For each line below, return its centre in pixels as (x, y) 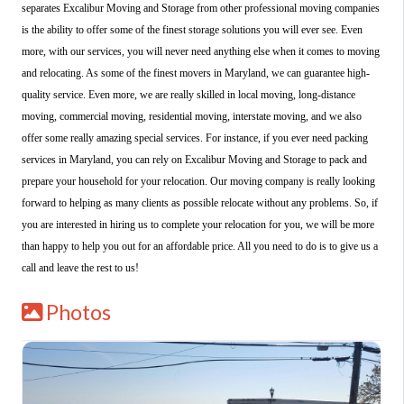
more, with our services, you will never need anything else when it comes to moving (201, 51)
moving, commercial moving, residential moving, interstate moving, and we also (192, 116)
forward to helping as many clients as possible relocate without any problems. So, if (200, 202)
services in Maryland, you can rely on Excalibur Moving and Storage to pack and (194, 159)
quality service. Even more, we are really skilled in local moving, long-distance (188, 94)
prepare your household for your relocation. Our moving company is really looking (198, 181)
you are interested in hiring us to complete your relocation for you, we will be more (198, 224)
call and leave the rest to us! (80, 267)
